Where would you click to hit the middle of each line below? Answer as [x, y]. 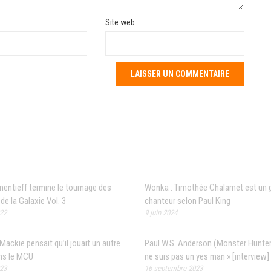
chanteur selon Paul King [188, 201]
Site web [120, 22]
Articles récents [194, 160]
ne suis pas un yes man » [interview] [207, 256]
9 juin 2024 [161, 212]
